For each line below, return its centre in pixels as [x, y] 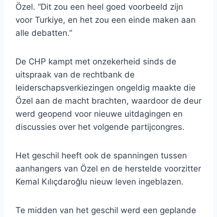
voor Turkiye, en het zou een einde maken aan [106, 20]
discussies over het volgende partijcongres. [100, 127]
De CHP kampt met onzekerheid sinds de [96, 62]
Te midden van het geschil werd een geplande [106, 210]
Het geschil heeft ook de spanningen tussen [101, 156]
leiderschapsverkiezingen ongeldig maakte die [106, 88]
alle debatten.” [44, 33]
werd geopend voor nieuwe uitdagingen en [99, 114]
